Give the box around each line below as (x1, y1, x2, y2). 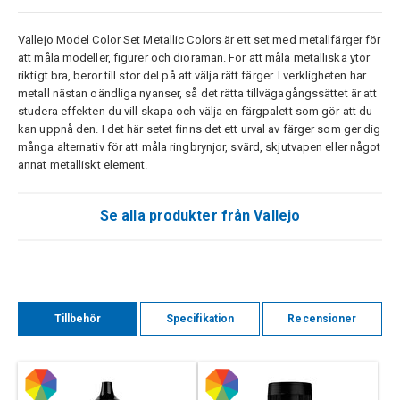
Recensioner (287, 312, 357, 326)
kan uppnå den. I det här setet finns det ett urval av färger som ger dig (18, 122, 381, 137)
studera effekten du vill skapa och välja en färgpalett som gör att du (18, 104, 373, 119)
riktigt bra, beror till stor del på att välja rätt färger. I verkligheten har (18, 69, 367, 83)
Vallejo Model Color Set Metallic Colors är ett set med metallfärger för (18, 33, 381, 47)
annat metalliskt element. (18, 158, 148, 172)
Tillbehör (54, 312, 102, 326)
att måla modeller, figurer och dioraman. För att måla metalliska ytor (18, 51, 371, 65)
